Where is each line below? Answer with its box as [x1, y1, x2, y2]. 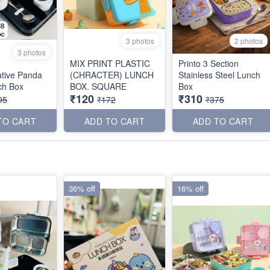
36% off [69, 182, 95, 194]
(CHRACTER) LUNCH [70, 68, 154, 81]
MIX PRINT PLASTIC [70, 57, 150, 69]
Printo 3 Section [178, 57, 239, 69]
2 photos [234, 35, 263, 46]
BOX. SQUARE [70, 80, 127, 92]
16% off [177, 182, 204, 194]
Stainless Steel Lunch [178, 68, 260, 81]
